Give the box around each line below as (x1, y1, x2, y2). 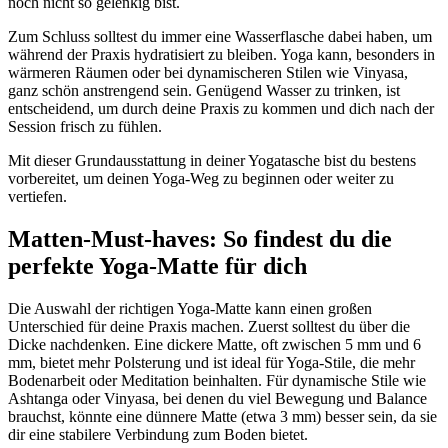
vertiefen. (8, 188, 67, 206)
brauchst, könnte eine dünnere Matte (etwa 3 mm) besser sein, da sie (8, 407, 437, 425)
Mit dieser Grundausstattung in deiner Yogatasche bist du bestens (8, 152, 416, 170)
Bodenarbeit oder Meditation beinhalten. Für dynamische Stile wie (8, 371, 426, 389)
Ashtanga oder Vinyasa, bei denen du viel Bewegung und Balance (8, 389, 427, 407)
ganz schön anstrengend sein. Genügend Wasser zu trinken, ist (8, 82, 400, 100)
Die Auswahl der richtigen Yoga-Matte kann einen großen (8, 299, 372, 317)
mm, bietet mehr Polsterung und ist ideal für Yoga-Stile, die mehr (8, 353, 415, 371)
